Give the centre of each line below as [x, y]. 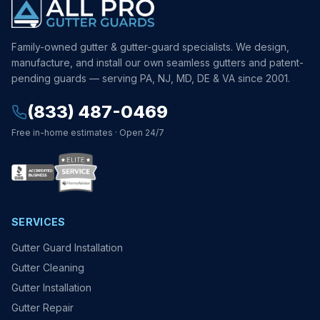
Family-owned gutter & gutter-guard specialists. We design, [150, 47]
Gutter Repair [42, 308]
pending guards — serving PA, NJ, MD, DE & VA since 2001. [151, 79]
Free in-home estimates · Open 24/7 [88, 133]
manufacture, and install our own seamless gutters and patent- [157, 63]
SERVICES [39, 222]
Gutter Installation [51, 288]
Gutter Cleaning [48, 268]
